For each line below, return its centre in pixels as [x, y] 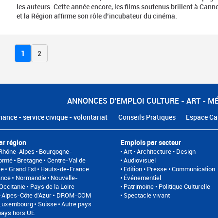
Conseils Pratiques [147, 117]
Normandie [31, 177]
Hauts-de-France [65, 169]
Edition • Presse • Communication [170, 169]
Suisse [47, 204]
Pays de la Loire [52, 186]
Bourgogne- [56, 151]
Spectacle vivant [147, 195]
